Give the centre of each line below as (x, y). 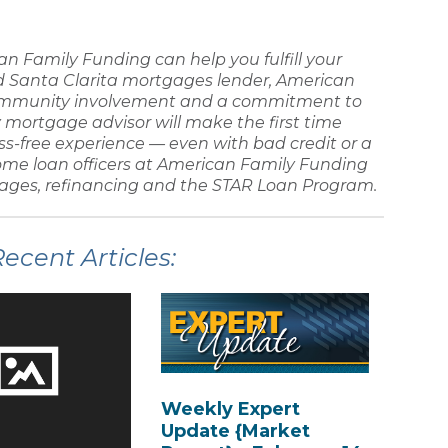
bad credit (295, 143)
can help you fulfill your (246, 59)
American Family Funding (262, 164)
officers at (113, 164)
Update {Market (235, 431)
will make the (210, 122)
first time (305, 122)
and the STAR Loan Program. (258, 185)
